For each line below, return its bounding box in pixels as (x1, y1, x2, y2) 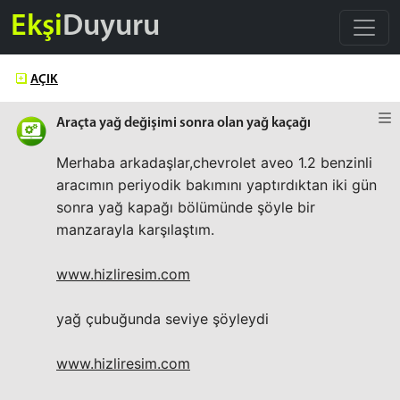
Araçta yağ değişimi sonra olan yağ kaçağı (56, 116, 311, 130)
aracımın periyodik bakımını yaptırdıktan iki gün (56, 176, 377, 194)
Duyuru (62, 11, 160, 43)
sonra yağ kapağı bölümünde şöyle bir (56, 198, 315, 216)
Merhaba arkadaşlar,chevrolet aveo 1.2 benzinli (56, 154, 372, 171)
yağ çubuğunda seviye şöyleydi (56, 310, 269, 328)
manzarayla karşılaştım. (56, 221, 214, 238)
